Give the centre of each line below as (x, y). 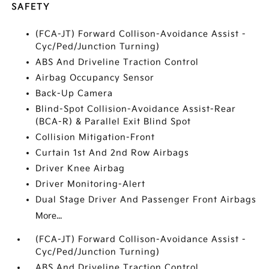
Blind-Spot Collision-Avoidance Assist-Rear (136, 109)
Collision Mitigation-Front (95, 138)
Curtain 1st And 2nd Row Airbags (113, 153)
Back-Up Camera (74, 94)
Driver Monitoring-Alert (91, 184)
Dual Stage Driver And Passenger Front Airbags (146, 200)
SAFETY (31, 7)
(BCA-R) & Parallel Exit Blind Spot (113, 122)
